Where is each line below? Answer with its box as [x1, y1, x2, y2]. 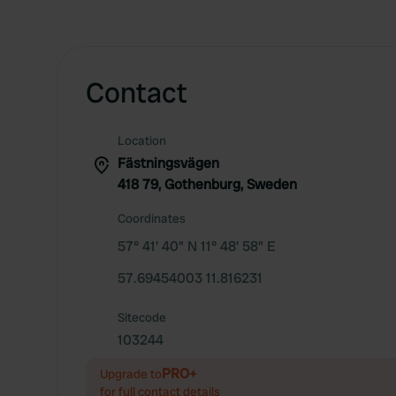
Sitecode [118, 309, 166, 325]
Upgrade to [100, 366, 162, 382]
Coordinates [118, 210, 186, 226]
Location [118, 133, 166, 148]
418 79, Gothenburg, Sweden [118, 175, 297, 194]
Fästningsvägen [118, 154, 219, 172]
